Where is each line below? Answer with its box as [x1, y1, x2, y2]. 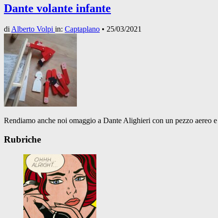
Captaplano [65, 25, 100, 34]
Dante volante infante [4, 2, 111, 15]
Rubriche [4, 134, 41, 145]
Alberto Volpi [11, 25, 55, 34]
